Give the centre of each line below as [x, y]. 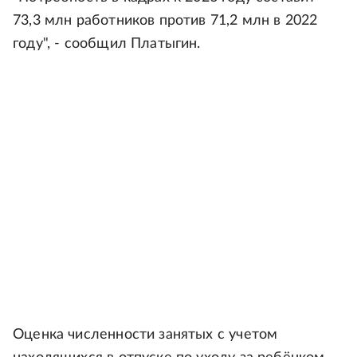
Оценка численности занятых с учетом [145, 335]
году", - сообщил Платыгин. [107, 44]
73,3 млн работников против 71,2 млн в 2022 [165, 21]
